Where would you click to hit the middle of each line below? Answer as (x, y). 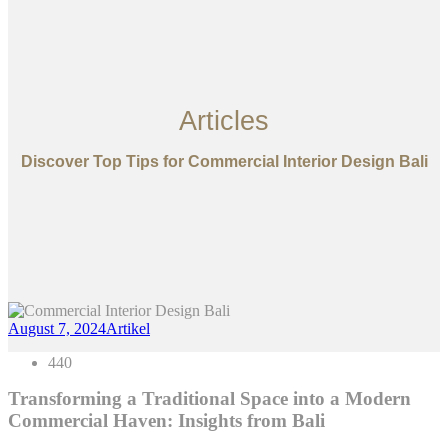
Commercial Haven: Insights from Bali (166, 421)
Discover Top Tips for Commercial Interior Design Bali (224, 161)
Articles (224, 121)
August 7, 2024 (57, 329)
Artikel (128, 329)
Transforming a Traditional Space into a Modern (209, 399)
